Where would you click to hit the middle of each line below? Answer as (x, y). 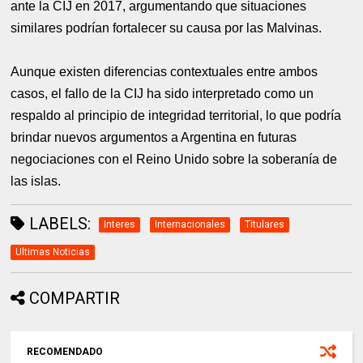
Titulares (265, 224)
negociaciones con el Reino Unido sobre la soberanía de (174, 159)
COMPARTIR (75, 298)
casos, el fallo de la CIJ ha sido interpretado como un (162, 93)
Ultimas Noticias (53, 252)
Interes (120, 224)
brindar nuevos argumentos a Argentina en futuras (154, 137)
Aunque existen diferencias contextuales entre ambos (164, 71)
